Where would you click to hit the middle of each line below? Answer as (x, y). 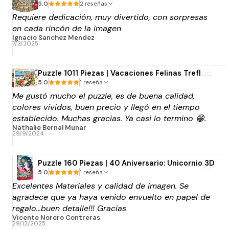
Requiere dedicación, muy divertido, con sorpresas (110, 17)
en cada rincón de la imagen (67, 28)
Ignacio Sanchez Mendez (53, 37)
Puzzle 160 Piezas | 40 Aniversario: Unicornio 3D (126, 163)
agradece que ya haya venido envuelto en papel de (111, 197)
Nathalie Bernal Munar (49, 127)
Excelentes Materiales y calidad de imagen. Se (100, 186)
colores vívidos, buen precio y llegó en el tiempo (106, 107)
